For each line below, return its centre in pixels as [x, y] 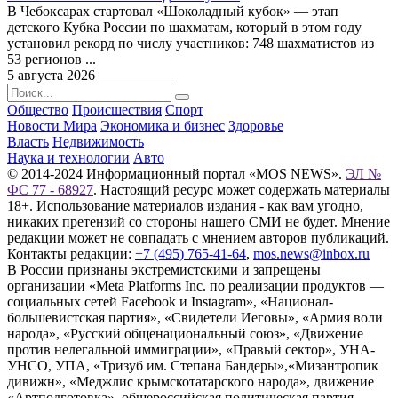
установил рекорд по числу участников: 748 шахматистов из [191, 44]
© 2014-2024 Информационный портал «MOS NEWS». [176, 174]
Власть [28, 142]
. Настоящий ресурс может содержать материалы [242, 190]
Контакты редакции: [71, 254]
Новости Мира [52, 126]
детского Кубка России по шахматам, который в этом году [184, 28]
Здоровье [256, 126]
